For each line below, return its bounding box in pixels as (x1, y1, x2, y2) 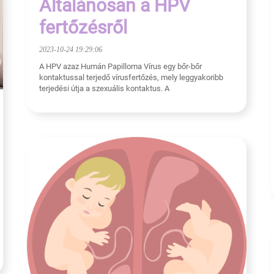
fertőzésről (39, 17, 127, 39)
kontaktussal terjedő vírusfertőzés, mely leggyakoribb (39, 73, 223, 83)
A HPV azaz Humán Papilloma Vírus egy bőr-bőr (39, 62, 202, 72)
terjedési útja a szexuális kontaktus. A (39, 84, 169, 94)
